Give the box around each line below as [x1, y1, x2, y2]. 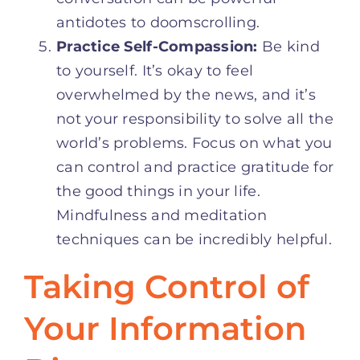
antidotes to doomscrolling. [56, 13, 260, 31]
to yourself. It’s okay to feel [56, 61, 254, 80]
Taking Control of [24, 266, 309, 306]
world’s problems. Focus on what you [56, 133, 333, 152]
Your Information [24, 308, 306, 348]
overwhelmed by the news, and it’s [56, 85, 316, 104]
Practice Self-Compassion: [56, 37, 258, 55]
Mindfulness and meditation [56, 206, 268, 224]
